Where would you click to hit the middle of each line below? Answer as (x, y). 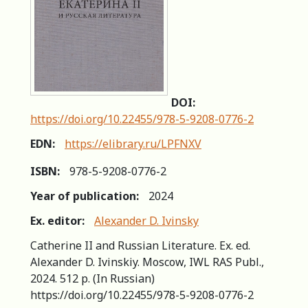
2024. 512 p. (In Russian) (92, 278)
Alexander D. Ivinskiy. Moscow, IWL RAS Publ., (147, 262)
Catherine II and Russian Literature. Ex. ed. (140, 245)
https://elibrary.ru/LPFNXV (133, 143)
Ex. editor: (57, 220)
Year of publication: (85, 196)
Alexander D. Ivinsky (146, 220)
